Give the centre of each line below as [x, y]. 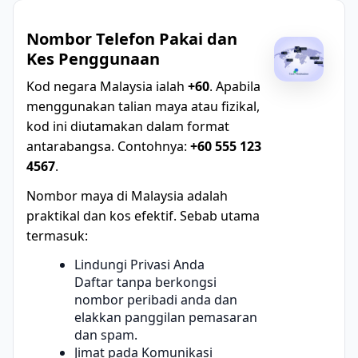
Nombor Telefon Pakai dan [132, 38]
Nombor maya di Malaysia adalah [127, 195]
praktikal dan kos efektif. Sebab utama [143, 215]
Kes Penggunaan [93, 58]
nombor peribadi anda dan [156, 299]
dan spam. [106, 334]
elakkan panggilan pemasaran [166, 317]
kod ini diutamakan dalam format [128, 126]
